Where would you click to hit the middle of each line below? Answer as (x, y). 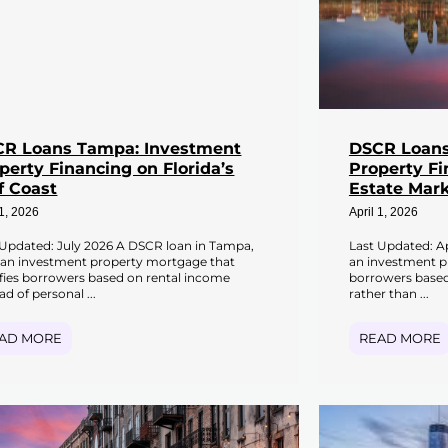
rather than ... (388, 293)
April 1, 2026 (383, 212)
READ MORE (399, 337)
